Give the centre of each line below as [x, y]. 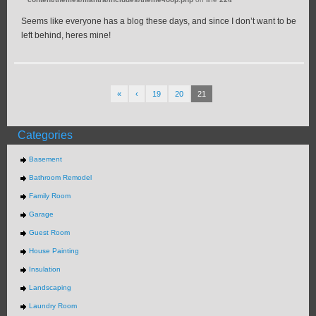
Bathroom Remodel [60, 178]
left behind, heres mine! [66, 36]
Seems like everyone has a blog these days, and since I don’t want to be [159, 22]
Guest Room [49, 233]
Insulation [44, 269]
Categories [45, 135]
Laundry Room [53, 306]
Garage [41, 214]
